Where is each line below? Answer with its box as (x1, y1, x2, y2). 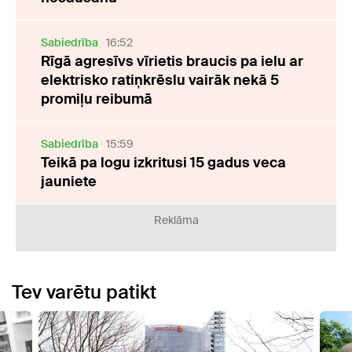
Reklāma (153, 212, 199, 227)
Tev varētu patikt (12, 279, 156, 304)
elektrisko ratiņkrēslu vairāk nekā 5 (41, 70, 279, 90)
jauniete (41, 171, 97, 191)
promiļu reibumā (41, 89, 152, 108)
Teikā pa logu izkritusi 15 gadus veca (41, 152, 286, 172)
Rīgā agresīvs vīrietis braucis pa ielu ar (41, 51, 303, 71)
